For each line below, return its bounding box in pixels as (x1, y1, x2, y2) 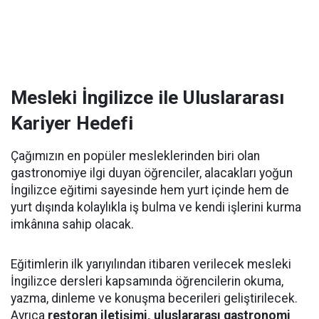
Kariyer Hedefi (11, 113, 133, 134)
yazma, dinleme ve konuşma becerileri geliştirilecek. (11, 291, 298, 305)
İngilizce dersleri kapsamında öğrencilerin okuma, (11, 274, 283, 288)
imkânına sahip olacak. (11, 217, 134, 231)
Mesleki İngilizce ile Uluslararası (11, 87, 284, 108)
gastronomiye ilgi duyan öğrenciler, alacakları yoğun (11, 166, 293, 180)
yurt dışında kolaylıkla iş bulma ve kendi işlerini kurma (11, 200, 301, 214)
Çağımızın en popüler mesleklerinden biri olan (11, 149, 260, 163)
